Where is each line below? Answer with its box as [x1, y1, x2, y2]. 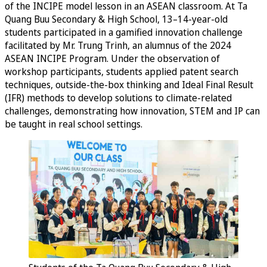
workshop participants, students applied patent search [5, 64, 238, 78]
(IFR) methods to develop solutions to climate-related [5, 91, 232, 104]
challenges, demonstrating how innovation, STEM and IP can [5, 104, 260, 117]
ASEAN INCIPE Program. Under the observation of [5, 51, 220, 65]
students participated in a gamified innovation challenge [5, 25, 243, 39]
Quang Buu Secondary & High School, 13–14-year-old [5, 12, 228, 26]
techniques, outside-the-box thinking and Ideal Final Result [5, 77, 253, 91]
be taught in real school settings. [5, 117, 142, 131]
